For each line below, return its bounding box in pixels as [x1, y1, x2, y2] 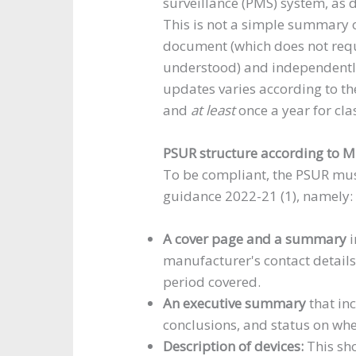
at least [191, 100, 236, 119]
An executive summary [163, 294, 307, 313]
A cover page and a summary [163, 230, 347, 249]
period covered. [163, 273, 261, 292]
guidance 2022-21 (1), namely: [163, 186, 354, 205]
